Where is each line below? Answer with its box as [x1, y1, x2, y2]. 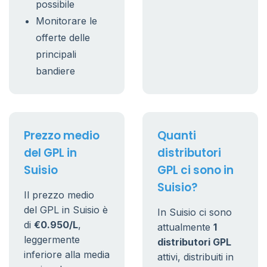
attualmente [157, 221, 213, 233]
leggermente [24, 234, 80, 246]
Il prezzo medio [24, 189, 94, 201]
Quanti [157, 128, 196, 144]
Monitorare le [36, 15, 97, 27]
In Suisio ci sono [157, 206, 232, 218]
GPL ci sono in [157, 162, 234, 178]
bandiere [36, 65, 75, 77]
